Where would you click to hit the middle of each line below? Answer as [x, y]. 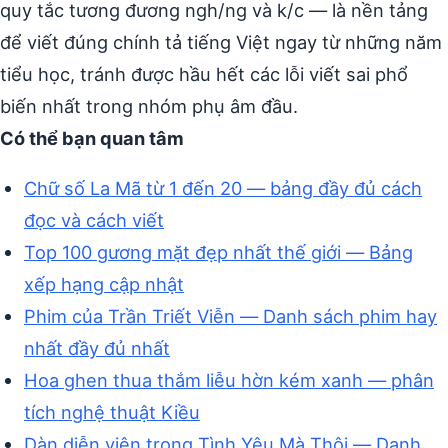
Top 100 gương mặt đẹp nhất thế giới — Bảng [218, 252]
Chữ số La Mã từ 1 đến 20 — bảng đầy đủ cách [223, 188]
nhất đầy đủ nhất [97, 348]
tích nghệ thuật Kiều [112, 412]
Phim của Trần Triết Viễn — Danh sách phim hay [230, 316]
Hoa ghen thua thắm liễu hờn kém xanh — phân [229, 380]
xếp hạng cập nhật [104, 284]
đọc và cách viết [94, 220]
